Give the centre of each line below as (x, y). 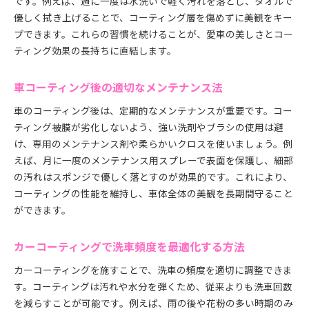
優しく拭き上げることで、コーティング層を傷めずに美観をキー (153, 17)
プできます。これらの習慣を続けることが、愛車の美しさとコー (153, 34)
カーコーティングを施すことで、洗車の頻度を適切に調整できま (153, 270)
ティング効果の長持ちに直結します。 (95, 50)
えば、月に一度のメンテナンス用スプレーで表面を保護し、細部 (153, 160)
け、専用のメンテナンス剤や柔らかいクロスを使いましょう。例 (153, 143)
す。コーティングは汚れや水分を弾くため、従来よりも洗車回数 (153, 286)
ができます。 (42, 210)
